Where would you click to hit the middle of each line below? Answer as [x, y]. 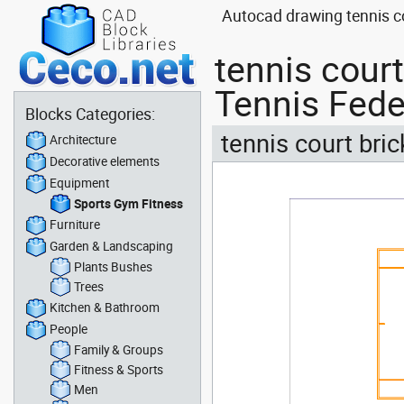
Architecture [83, 139]
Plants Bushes [113, 266]
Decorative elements [105, 161]
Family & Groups [119, 349]
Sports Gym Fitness [129, 203]
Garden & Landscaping [111, 246]
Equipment [79, 183]
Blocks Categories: [90, 114]
